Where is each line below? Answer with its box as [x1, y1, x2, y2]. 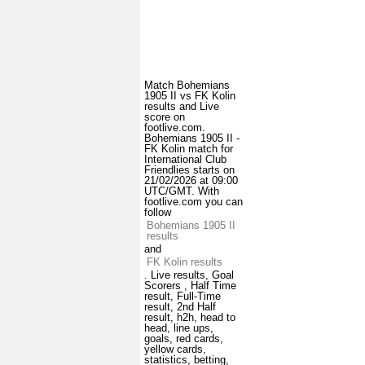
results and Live [144, 100, 219, 113]
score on [144, 111, 185, 124]
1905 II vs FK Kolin [144, 90, 235, 103]
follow [144, 206, 171, 219]
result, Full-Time [144, 290, 221, 303]
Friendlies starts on [144, 164, 235, 177]
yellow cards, [144, 343, 206, 356]
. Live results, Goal [144, 269, 234, 282]
